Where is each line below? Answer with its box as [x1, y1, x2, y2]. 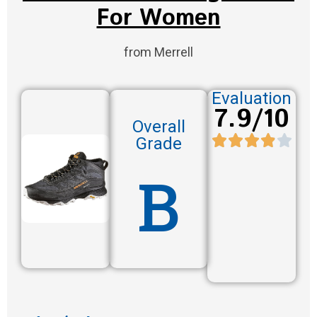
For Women [96, 1, 221, 35]
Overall [132, 117, 185, 137]
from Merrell [124, 44, 193, 59]
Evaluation [212, 88, 292, 108]
